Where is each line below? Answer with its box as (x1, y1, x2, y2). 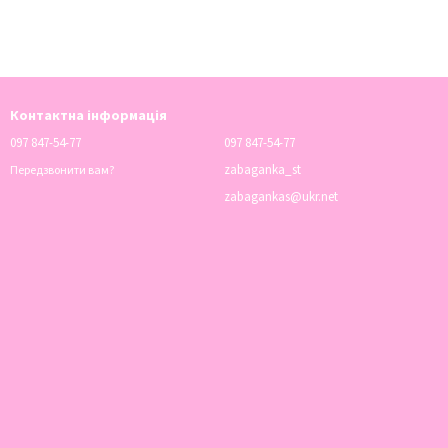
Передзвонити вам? (10, 161, 114, 179)
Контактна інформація (10, 106, 167, 127)
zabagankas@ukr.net (224, 188, 338, 207)
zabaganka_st (224, 161, 301, 180)
